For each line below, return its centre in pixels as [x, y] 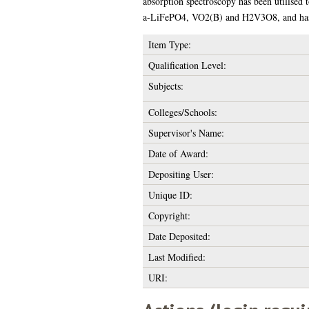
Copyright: [169, 215]
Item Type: [169, 44]
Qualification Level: [187, 65]
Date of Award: [178, 153]
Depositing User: [181, 174]
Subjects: [166, 86]
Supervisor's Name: [186, 132]
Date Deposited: [179, 236]
